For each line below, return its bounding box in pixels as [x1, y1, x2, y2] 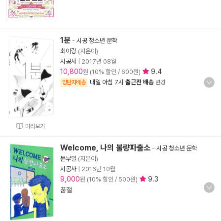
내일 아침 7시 [90, 78, 125, 86]
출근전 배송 [125, 78, 154, 86]
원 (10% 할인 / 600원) [83, 68, 142, 75]
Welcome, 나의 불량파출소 [60, 143, 150, 152]
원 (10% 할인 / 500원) [80, 176, 139, 183]
